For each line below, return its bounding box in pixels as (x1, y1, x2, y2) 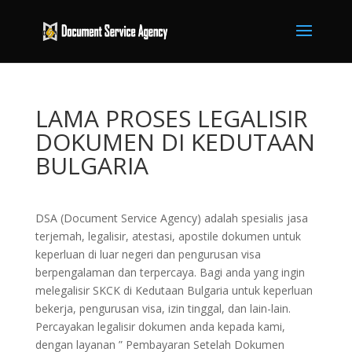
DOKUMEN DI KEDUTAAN (35, 126, 315, 158)
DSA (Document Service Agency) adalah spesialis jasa (35, 211, 308, 225)
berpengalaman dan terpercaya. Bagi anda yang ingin (35, 265, 305, 280)
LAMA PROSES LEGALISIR (35, 102, 308, 134)
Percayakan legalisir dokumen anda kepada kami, (35, 319, 285, 334)
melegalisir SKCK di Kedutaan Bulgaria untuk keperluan (35, 283, 313, 298)
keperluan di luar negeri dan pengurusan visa (35, 247, 261, 262)
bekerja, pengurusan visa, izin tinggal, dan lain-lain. (35, 301, 291, 316)
